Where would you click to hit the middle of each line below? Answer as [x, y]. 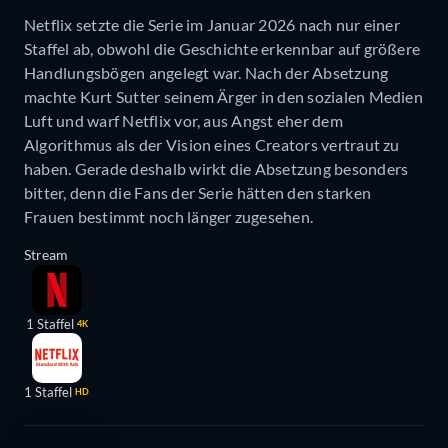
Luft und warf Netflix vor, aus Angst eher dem [183, 121]
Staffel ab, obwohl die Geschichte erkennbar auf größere [222, 49]
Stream [46, 255]
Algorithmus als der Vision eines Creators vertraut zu [212, 145]
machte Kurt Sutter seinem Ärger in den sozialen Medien [223, 97]
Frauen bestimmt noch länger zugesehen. [169, 217]
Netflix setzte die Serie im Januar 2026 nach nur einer [212, 25]
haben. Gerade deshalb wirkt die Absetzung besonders [216, 169]
